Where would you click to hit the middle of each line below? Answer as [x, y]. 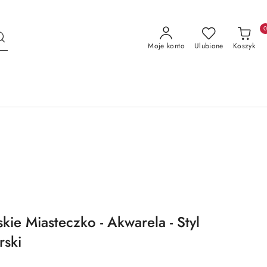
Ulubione [209, 46]
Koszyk [244, 46]
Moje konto [166, 46]
